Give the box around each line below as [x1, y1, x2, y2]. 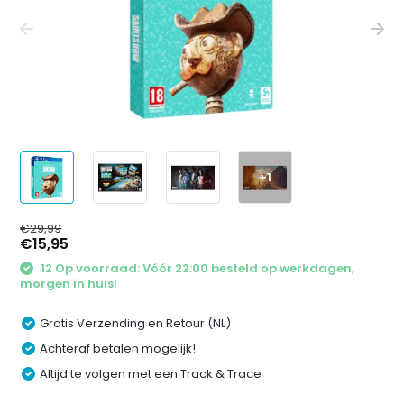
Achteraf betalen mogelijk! [40, 339, 197, 357]
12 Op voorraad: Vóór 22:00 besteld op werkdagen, [38, 260, 355, 278]
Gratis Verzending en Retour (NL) [40, 314, 232, 332]
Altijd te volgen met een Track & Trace [40, 364, 262, 382]
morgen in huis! [20, 274, 118, 292]
